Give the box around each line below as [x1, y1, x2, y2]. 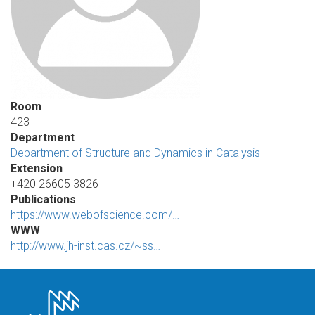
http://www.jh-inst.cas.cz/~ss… [11, 239, 160, 252]
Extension [11, 162, 63, 175]
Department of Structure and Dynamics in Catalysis [11, 146, 260, 160]
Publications [11, 193, 76, 206]
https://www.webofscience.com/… [11, 208, 179, 221]
